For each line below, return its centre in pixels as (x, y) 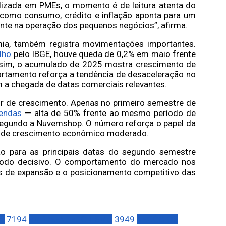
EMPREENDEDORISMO (71, 219)
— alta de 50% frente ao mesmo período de (109, 113)
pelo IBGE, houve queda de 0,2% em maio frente (104, 54)
